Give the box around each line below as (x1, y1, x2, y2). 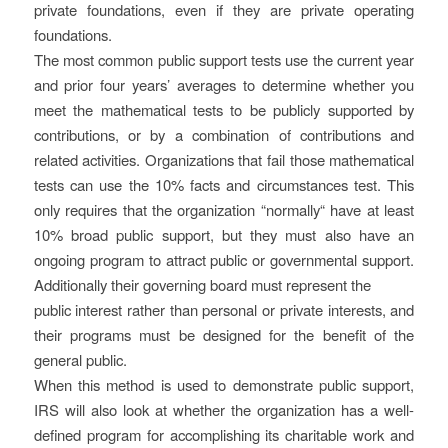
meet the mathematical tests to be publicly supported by (33, 98, 415, 120)
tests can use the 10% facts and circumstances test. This (33, 173, 415, 195)
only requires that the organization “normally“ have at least (33, 198, 415, 220)
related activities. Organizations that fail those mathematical (33, 148, 415, 170)
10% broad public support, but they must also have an (33, 223, 415, 245)
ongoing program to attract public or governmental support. (33, 248, 415, 270)
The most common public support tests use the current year (33, 48, 415, 70)
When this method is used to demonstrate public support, (33, 373, 415, 395)
